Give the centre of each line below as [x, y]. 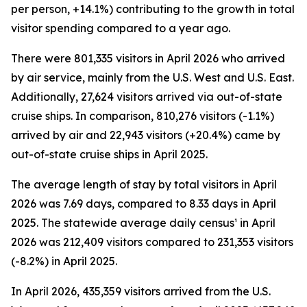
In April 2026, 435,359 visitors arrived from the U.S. [141, 291]
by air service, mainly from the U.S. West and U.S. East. [152, 77]
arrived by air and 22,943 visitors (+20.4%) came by [146, 135]
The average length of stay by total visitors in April [144, 184]
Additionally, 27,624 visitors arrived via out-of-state [147, 97]
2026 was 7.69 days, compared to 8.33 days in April [144, 204]
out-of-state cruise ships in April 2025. [109, 154]
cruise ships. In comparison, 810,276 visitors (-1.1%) [143, 116]
